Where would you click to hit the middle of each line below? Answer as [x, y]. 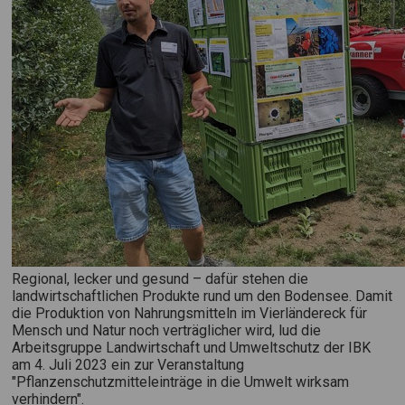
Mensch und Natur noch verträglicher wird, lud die [167, 330]
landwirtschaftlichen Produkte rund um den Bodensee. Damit [202, 296]
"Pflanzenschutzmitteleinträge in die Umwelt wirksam [181, 382]
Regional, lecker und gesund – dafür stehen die [160, 279]
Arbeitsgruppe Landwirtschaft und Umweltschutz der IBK [192, 348]
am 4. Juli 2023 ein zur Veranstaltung [128, 365]
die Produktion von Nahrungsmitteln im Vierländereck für [190, 313]
